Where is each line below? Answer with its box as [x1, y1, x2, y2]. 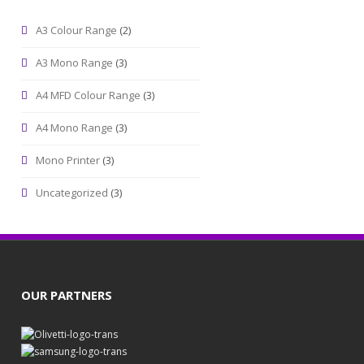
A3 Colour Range [36, 23, 117, 37]
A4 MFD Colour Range [36, 88, 141, 102]
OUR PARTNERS [21, 287, 112, 303]
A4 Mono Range [36, 120, 113, 135]
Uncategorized [36, 185, 108, 200]
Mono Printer [36, 153, 100, 167]
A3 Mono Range [36, 55, 113, 70]
